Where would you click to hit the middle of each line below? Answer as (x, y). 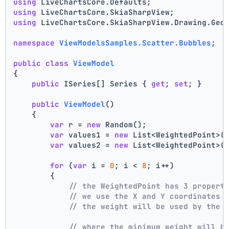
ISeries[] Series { (106, 83)
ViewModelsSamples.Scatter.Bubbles (135, 42)
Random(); (124, 124)
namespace (34, 42)
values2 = (89, 145)
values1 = (89, 134)
